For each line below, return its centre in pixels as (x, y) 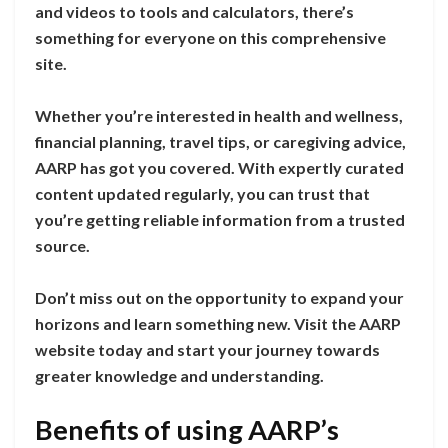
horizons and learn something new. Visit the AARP (218, 324)
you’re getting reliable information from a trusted (220, 220)
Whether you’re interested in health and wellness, (219, 116)
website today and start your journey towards (207, 350)
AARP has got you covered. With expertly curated (219, 168)
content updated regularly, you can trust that (202, 194)
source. (62, 246)
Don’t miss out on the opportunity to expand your (219, 298)
